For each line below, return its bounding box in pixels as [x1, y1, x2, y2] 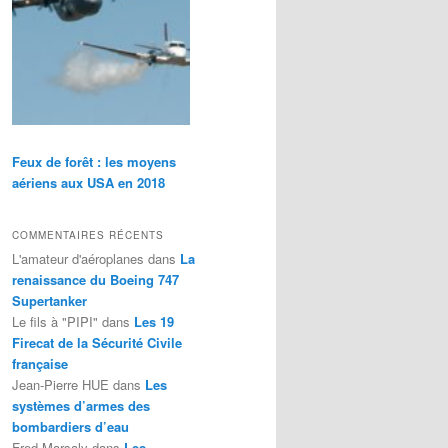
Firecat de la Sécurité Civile [12, 333, 182, 353]
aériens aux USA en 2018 [12, 172, 165, 192]
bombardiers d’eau [12, 417, 129, 437]
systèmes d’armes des [12, 396, 150, 416]
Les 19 [134, 312, 174, 332]
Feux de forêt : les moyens [12, 151, 176, 171]
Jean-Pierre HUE [12, 375, 109, 395]
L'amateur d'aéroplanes [12, 249, 144, 269]
